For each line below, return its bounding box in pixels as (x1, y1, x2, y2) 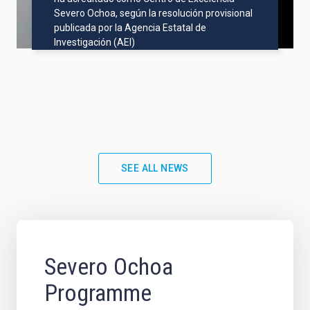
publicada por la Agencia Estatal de (54, 22, 207, 33)
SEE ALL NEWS (121, 163, 189, 174)
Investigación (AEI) (54, 37, 136, 48)
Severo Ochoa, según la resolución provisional (54, 8, 253, 19)
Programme (44, 279, 152, 307)
